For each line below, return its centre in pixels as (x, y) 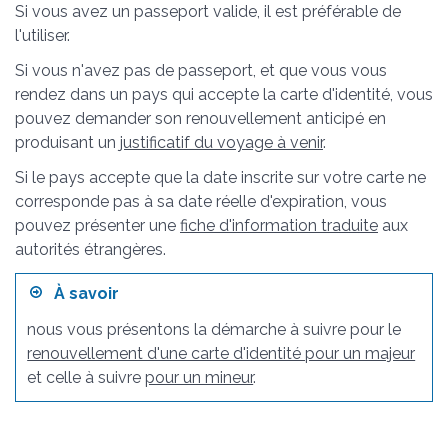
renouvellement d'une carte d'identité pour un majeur (221, 353)
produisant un (67, 142)
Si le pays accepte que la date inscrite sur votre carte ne (220, 178)
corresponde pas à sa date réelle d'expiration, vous (201, 202)
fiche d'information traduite (279, 226)
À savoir (81, 294)
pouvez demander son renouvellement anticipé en (200, 118)
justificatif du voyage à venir (221, 142)
